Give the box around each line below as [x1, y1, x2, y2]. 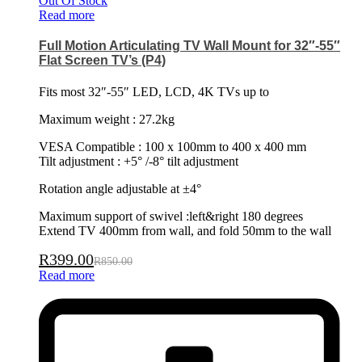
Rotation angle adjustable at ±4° [39, 182, 201, 196]
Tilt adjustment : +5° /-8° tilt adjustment [39, 154, 238, 169]
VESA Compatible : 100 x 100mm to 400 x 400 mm [39, 140, 306, 154]
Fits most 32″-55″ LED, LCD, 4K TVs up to [39, 85, 269, 99]
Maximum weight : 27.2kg [39, 112, 175, 127]
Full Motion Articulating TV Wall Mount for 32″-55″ [39, 38, 340, 53]
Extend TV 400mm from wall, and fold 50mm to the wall [39, 224, 331, 238]
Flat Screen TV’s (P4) [39, 53, 166, 67]
